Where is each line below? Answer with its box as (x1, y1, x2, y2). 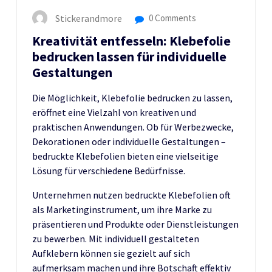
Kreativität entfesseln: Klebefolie (32, 32, 231, 49)
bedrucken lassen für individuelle (32, 48, 226, 65)
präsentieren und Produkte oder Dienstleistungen (32, 217, 239, 230)
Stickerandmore (55, 12, 122, 24)
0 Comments (147, 12, 196, 24)
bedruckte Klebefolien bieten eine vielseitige (32, 149, 219, 162)
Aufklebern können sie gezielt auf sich (32, 246, 190, 259)
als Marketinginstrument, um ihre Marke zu (32, 203, 212, 216)
